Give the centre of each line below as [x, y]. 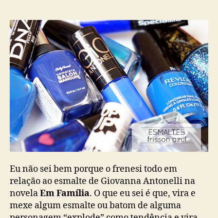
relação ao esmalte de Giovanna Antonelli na [102, 181]
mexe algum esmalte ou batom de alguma [95, 205]
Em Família [65, 193]
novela [25, 193]
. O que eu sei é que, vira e [143, 193]
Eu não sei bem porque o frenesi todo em [93, 169]
